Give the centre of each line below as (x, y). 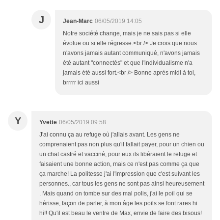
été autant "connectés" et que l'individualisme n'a (128, 63)
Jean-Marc (78, 21)
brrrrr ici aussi (81, 83)
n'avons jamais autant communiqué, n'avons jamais (131, 53)
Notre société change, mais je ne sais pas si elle (127, 34)
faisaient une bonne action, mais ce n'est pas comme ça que (119, 164)
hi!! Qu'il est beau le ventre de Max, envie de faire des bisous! (121, 213)
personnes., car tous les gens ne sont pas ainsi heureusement (122, 184)
